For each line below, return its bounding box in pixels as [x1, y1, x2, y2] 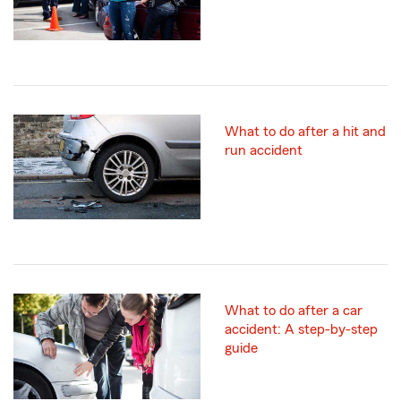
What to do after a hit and [225, 124, 386, 140]
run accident [225, 143, 303, 158]
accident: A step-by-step [225, 322, 378, 337]
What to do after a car [225, 303, 363, 319]
